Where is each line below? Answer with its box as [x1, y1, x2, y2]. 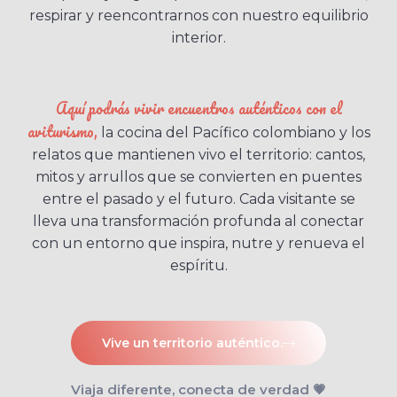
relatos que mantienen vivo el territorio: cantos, [32, 145, 365, 163]
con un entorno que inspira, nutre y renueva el [32, 234, 365, 252]
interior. [171, 29, 226, 47]
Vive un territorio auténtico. [102, 335, 283, 352]
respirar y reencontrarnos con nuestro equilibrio [28, 7, 369, 25]
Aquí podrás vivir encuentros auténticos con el [55, 95, 342, 121]
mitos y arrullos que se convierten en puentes [35, 167, 362, 185]
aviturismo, [27, 118, 101, 144]
